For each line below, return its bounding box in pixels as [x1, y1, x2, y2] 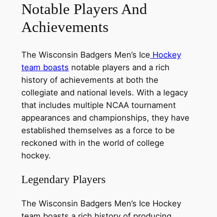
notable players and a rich [68, 62, 170, 72]
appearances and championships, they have [21, 112, 189, 123]
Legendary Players [21, 173, 106, 186]
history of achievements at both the [21, 75, 158, 85]
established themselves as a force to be [21, 125, 175, 135]
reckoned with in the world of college [21, 138, 164, 148]
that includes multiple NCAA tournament [21, 100, 176, 110]
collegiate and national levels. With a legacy [21, 87, 188, 97]
